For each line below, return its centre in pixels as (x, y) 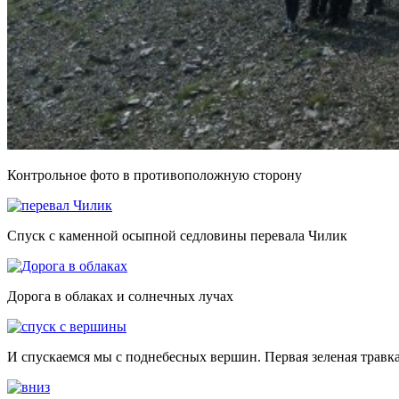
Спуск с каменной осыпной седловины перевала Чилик (177, 235)
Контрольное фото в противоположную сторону (155, 175)
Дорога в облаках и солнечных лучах (120, 296)
